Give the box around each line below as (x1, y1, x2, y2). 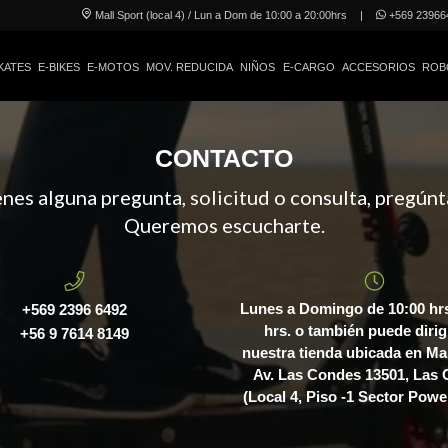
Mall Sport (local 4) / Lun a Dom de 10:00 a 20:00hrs (92, 8, 348, 21)
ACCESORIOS (341, 61, 415, 73)
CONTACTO (155, 145, 293, 172)
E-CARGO (282, 61, 335, 73)
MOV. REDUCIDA (146, 61, 234, 73)
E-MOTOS (87, 61, 140, 73)
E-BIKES (37, 61, 80, 73)
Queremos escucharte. (123, 213, 325, 237)
